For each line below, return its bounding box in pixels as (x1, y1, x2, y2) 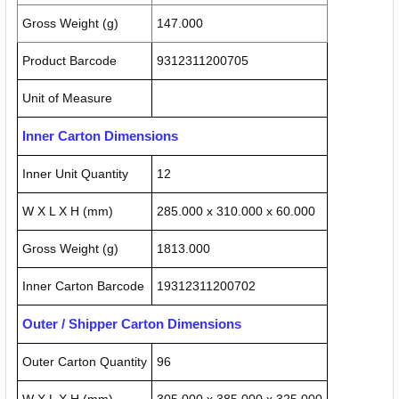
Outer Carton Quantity (22, 354, 147, 370)
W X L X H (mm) (22, 204, 113, 219)
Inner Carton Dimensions (22, 128, 178, 144)
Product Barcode (22, 53, 117, 69)
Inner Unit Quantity (22, 167, 128, 182)
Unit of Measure (22, 91, 112, 106)
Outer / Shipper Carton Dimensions (22, 316, 241, 332)
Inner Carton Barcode (22, 279, 144, 294)
